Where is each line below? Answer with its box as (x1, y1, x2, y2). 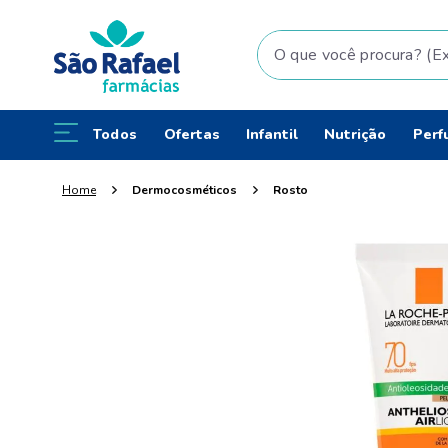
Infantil (245, 125, 298, 144)
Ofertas (163, 125, 220, 144)
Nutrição (324, 125, 387, 144)
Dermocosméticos (132, 182, 237, 198)
